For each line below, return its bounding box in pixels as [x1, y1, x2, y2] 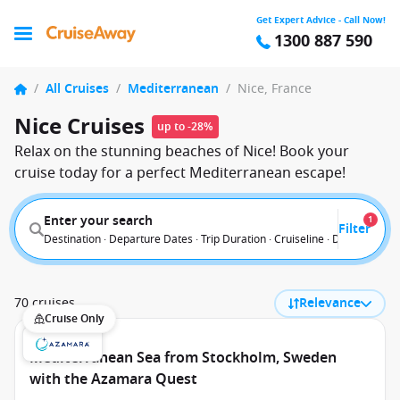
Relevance [299, 294, 361, 312]
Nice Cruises [14, 111, 145, 143]
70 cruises [14, 294, 75, 312]
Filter [338, 219, 371, 238]
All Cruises [46, 79, 109, 98]
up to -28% [157, 119, 213, 135]
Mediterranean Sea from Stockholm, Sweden [29, 347, 337, 369]
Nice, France [237, 79, 312, 98]
